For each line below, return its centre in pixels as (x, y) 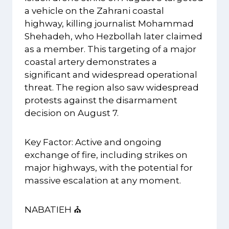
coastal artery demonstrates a (91, 62)
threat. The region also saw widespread (112, 88)
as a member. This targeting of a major (110, 49)
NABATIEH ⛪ (53, 210)
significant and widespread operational (111, 75)
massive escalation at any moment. (103, 181)
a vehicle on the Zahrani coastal (94, 11)
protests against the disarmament (101, 100)
